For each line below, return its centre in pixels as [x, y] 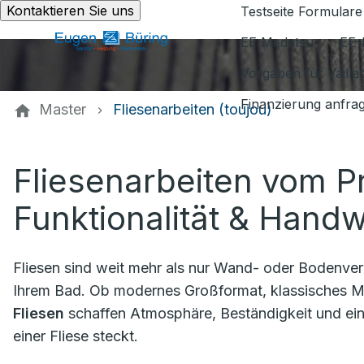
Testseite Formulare [301, 11]
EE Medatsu [277, 42]
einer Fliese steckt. [76, 336]
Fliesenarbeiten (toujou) [192, 109]
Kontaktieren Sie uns [70, 11]
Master [63, 109]
